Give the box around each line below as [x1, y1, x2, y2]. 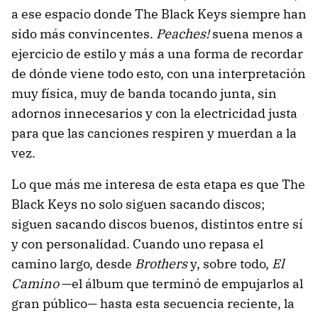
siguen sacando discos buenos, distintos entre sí [11, 216, 303, 233]
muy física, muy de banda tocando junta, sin [11, 85, 277, 102]
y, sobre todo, [187, 256, 272, 273]
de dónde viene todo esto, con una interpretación [11, 65, 306, 82]
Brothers [135, 256, 187, 273]
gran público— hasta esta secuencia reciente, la [11, 295, 295, 312]
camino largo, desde [11, 256, 135, 273]
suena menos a [209, 26, 303, 43]
